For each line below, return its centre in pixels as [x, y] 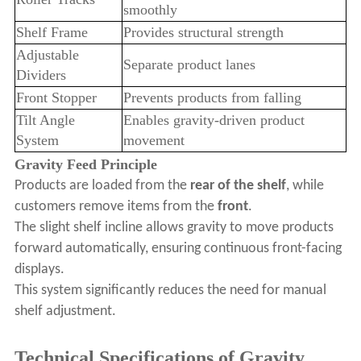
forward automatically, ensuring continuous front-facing [178, 249]
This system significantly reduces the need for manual [170, 291]
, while [305, 186]
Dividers [41, 75]
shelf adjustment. [65, 312]
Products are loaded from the [102, 186]
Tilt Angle [45, 120]
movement [154, 141]
